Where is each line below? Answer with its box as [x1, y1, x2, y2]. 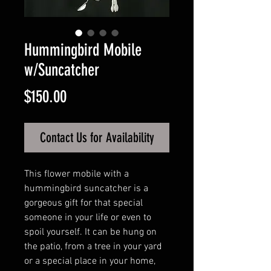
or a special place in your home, [24, 255, 155, 267]
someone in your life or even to [24, 212, 151, 224]
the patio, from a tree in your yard [24, 241, 162, 253]
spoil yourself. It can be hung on [24, 226, 157, 238]
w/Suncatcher [24, 60, 99, 80]
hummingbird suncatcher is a [24, 183, 148, 195]
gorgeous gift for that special [24, 197, 143, 209]
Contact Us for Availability [39, 129, 154, 146]
